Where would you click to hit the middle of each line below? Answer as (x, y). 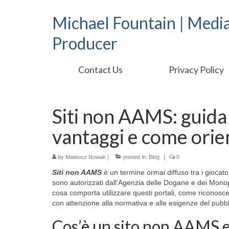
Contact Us (100, 70)
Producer (85, 43)
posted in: (135, 157)
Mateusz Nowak (86, 157)
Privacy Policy (197, 70)
